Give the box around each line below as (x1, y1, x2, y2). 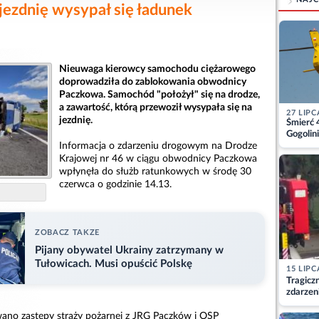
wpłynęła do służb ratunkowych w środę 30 (59, 167, 251, 177)
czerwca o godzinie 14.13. (59, 179, 172, 189)
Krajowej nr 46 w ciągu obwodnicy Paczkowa (59, 154, 257, 164)
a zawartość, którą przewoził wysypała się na (59, 103, 252, 113)
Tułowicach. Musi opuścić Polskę (35, 258, 192, 269)
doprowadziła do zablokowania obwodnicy (59, 77, 246, 87)
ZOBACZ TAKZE (35, 228, 100, 236)
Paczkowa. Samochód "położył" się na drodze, (59, 90, 260, 100)
